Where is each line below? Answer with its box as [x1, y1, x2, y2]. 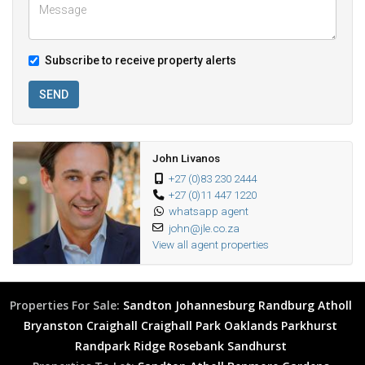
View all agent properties [152, 238, 269, 252]
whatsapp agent [168, 204, 248, 218]
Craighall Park [141, 318, 221, 333]
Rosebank [168, 338, 224, 354]
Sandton [122, 297, 172, 313]
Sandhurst [226, 338, 287, 354]
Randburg [257, 297, 314, 313]
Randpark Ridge [74, 338, 165, 354]
